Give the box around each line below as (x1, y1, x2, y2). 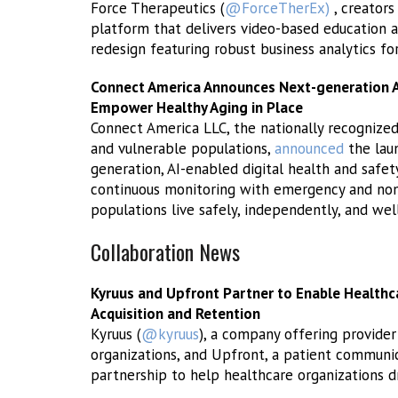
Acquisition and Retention (91, 304, 260, 323)
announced (275, 139, 344, 158)
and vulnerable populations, (91, 139, 275, 158)
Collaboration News (91, 235, 240, 267)
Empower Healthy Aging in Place (91, 98, 303, 117)
